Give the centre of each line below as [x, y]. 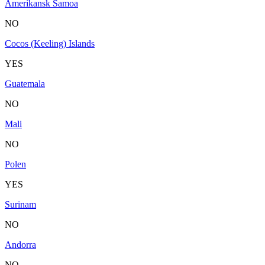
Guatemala [25, 83]
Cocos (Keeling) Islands [50, 43]
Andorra [20, 244]
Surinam [20, 204]
